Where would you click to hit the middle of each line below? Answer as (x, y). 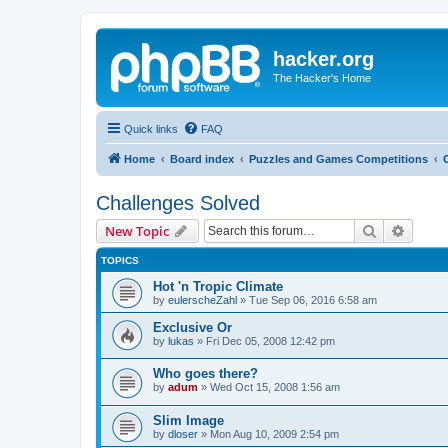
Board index (202, 158)
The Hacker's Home (322, 78)
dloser (183, 433)
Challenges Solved (178, 202)
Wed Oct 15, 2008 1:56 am (275, 387)
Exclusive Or (192, 327)
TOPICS (120, 260)
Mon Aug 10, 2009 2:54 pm (274, 433)
